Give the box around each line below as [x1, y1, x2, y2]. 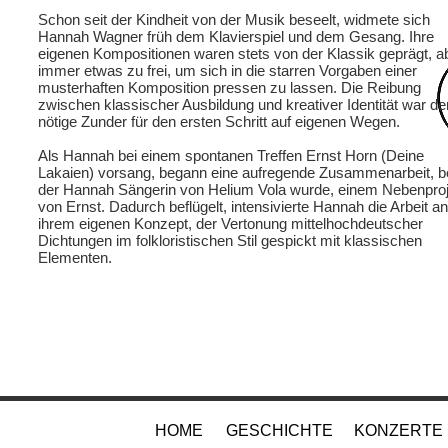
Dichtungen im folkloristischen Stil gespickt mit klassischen [38, 232, 422, 249]
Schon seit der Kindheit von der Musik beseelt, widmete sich [38, 11, 430, 28]
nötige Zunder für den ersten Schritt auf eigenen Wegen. [38, 113, 400, 130]
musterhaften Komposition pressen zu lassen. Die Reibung [38, 79, 421, 96]
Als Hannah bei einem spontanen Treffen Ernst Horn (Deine [38, 147, 424, 164]
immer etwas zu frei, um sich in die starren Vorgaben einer [38, 62, 417, 79]
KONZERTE [354, 422, 443, 439]
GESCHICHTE [226, 422, 333, 439]
